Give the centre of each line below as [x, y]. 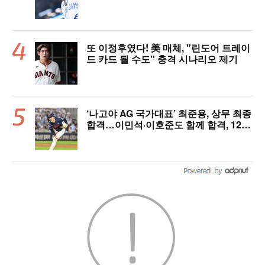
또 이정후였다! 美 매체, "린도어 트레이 [168, 48]
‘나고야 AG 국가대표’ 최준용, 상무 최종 [169, 114]
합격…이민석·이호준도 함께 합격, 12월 [169, 125]
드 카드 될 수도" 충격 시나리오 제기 [162, 59]
